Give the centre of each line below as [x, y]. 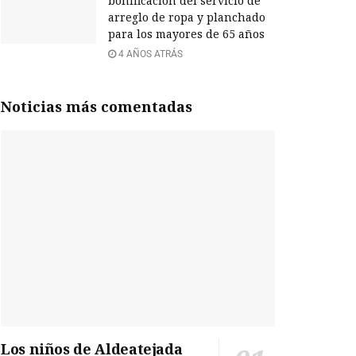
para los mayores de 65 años [186, 34]
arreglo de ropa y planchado [187, 17]
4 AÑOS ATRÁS [149, 54]
